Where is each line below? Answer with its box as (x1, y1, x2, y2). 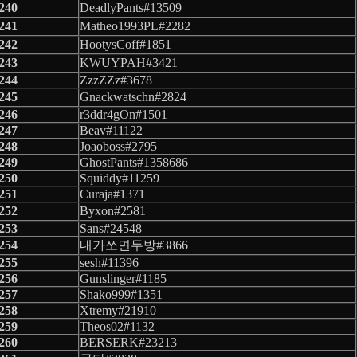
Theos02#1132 (80, 319, 155, 333)
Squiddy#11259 (80, 171, 159, 185)
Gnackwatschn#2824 (80, 89, 186, 104)
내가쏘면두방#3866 (80, 237, 188, 252)
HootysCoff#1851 (80, 37, 171, 51)
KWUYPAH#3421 (80, 55, 178, 69)
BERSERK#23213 (80, 335, 177, 349)
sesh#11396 (80, 255, 139, 269)
